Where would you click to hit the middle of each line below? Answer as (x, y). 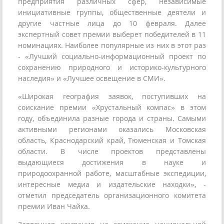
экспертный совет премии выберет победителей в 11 (112, 34)
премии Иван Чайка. (54, 206)
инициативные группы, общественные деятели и (112, 12)
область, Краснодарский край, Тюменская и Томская (112, 140)
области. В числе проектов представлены (112, 151)
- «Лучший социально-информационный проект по (112, 56)
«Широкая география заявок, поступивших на (112, 96)
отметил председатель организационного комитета (112, 195)
